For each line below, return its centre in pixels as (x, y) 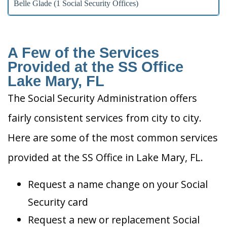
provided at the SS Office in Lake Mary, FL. (105, 158)
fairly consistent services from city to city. (105, 118)
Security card (58, 202)
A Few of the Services (83, 53)
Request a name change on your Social (118, 184)
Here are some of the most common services (113, 138)
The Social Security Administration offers (102, 98)
